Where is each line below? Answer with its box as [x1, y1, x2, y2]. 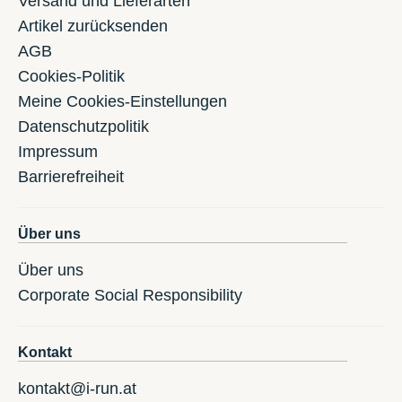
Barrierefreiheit [18, 167, 124, 186]
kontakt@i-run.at [18, 379, 136, 398]
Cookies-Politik [18, 66, 125, 85]
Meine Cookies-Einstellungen [18, 92, 227, 110]
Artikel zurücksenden [18, 16, 168, 35]
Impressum [18, 142, 98, 161]
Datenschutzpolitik [18, 117, 149, 135]
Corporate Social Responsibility [18, 285, 242, 304]
